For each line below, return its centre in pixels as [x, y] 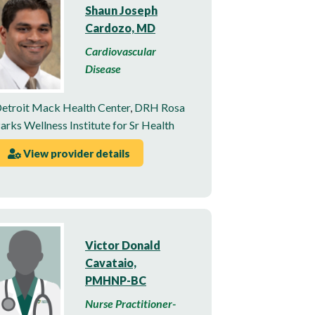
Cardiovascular [121, 51]
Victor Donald [123, 245]
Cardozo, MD [120, 27]
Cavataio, [111, 263]
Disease [103, 68]
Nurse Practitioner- [130, 304]
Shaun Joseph [121, 10]
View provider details [75, 153]
